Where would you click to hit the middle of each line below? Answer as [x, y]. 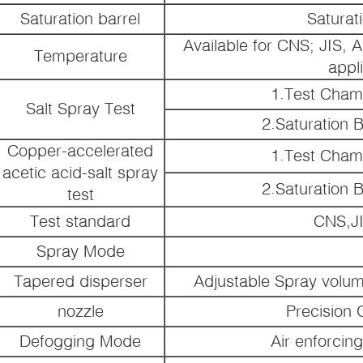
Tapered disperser [80, 280]
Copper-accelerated [80, 149]
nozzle [80, 310]
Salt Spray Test [80, 107]
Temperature [80, 55]
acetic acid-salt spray [80, 171]
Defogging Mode [80, 340]
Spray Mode [80, 250]
